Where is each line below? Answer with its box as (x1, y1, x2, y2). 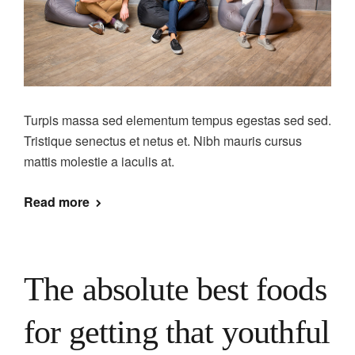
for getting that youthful (24, 313, 330, 350)
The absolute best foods (24, 270, 326, 307)
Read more (24, 192, 90, 211)
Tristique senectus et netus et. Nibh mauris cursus (24, 131, 302, 150)
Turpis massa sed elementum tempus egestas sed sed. (24, 110, 331, 129)
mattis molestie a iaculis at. (24, 151, 174, 170)
